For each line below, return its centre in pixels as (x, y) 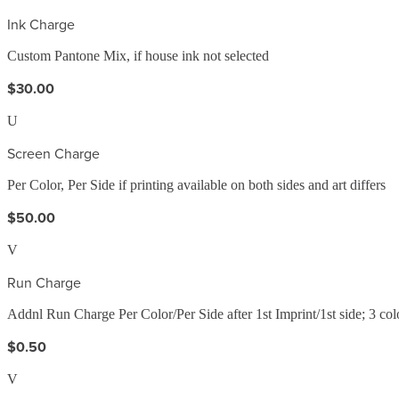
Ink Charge (41, 24)
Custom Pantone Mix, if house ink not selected (138, 55)
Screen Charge (53, 153)
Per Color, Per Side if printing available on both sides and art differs (196, 184)
